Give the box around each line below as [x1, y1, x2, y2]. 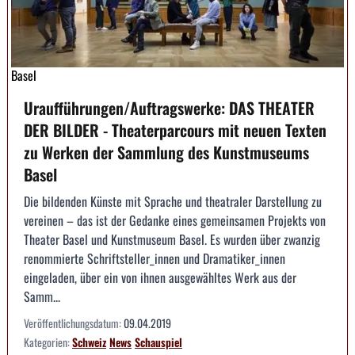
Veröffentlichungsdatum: [24, 314, 124, 331]
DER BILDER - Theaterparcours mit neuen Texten [24, 117, 326, 142]
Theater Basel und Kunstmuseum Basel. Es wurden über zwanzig [24, 229, 320, 249]
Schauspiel [135, 333, 182, 350]
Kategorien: [24, 333, 72, 350]
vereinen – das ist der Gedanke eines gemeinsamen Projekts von [24, 210, 326, 230]
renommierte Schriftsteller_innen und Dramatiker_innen [24, 248, 285, 268]
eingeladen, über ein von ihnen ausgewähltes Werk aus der [24, 267, 296, 287]
